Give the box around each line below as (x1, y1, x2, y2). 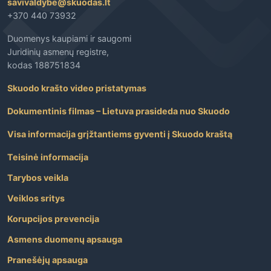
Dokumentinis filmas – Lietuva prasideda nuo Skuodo (7, 106, 230, 117)
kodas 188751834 (7, 60, 80, 71)
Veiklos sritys (7, 193, 65, 204)
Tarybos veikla (7, 172, 68, 183)
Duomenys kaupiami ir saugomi (7, 33, 131, 44)
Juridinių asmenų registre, (7, 47, 109, 57)
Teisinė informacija (7, 152, 88, 163)
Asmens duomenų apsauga (7, 234, 122, 245)
